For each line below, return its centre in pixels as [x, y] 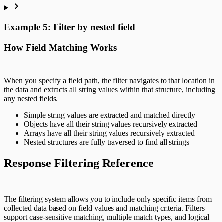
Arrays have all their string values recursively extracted [109, 133]
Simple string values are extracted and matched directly [110, 115]
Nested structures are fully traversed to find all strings [107, 142]
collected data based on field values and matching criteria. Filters [104, 208]
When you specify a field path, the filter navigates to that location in [109, 81]
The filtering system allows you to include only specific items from [108, 199]
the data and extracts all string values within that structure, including [110, 90]
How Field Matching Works [60, 47]
